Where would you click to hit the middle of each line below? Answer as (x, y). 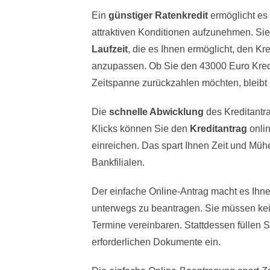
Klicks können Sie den (141, 129)
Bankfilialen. (118, 163)
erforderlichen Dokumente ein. (156, 242)
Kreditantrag (218, 129)
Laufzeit (110, 49)
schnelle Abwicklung (156, 112)
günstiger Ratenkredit (158, 16)
